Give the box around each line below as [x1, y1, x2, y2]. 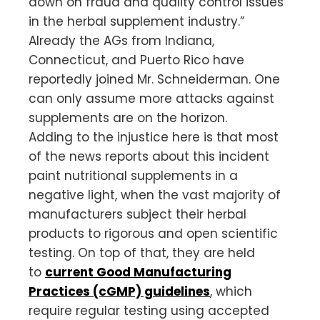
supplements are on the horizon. [29, 109, 227, 126]
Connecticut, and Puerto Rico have [29, 51, 244, 69]
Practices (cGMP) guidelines [29, 282, 210, 300]
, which [210, 282, 252, 300]
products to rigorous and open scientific [29, 224, 278, 242]
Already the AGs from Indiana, [29, 31, 214, 49]
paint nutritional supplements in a [29, 166, 238, 184]
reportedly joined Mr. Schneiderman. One [29, 70, 280, 88]
